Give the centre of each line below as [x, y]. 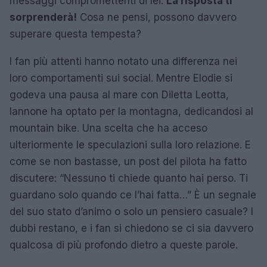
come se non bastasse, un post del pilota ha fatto [128, 161]
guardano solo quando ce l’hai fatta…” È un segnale [133, 195]
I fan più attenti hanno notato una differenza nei [123, 61]
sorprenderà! [43, 17]
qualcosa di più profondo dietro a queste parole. [124, 245]
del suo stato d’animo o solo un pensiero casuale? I [131, 211]
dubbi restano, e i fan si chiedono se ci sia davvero [131, 228]
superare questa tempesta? [75, 34]
